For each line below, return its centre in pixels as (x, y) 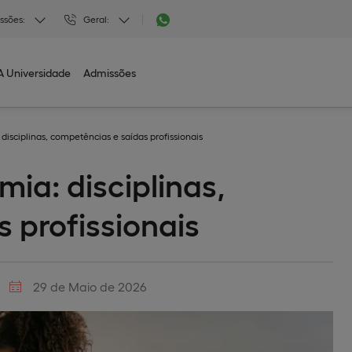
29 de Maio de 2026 (88, 286)
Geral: (96, 18)
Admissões (110, 72)
